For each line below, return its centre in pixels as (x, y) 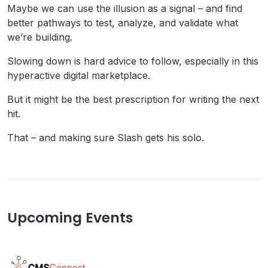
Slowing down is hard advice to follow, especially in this (133, 61)
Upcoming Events (70, 218)
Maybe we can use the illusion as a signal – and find (125, 9)
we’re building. (40, 37)
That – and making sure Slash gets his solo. (107, 138)
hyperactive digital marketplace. (80, 76)
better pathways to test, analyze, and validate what (123, 23)
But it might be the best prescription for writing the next (133, 100)
